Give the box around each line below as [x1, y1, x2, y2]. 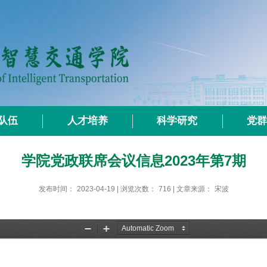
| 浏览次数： [116, 185, 156, 193]
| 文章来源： [172, 185, 212, 193]
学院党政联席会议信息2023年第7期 [21, 153, 246, 169]
